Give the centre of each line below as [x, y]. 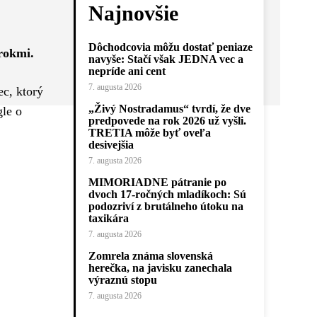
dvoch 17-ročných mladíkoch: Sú [167, 194]
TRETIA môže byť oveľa [150, 133]
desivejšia [111, 145]
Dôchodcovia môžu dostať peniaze [171, 47]
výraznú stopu [123, 280]
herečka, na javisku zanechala [160, 268]
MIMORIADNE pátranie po [157, 182]
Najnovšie [133, 13]
